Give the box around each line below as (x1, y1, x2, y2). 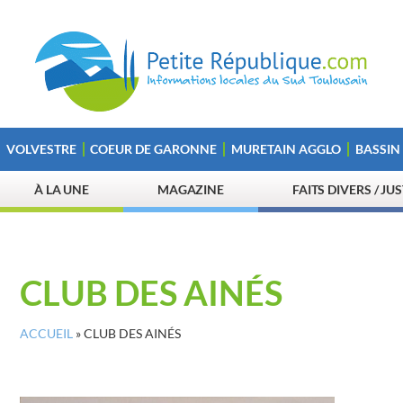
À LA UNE (33, 182, 90, 197)
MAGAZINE (157, 182, 225, 197)
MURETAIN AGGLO (230, 141, 341, 157)
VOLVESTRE (5, 141, 76, 157)
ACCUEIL (20, 327, 73, 341)
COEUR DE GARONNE (90, 141, 218, 157)
